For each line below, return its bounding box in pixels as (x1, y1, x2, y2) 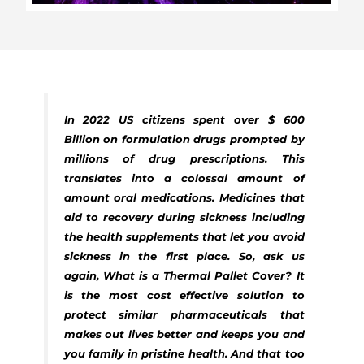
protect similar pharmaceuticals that (63, 307, 305, 321)
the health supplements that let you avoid (63, 229, 305, 243)
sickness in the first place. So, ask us (63, 249, 305, 262)
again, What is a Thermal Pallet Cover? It (63, 268, 305, 282)
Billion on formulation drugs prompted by (63, 132, 305, 145)
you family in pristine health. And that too (63, 346, 305, 360)
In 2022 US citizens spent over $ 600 (63, 112, 305, 126)
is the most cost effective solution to (63, 288, 305, 301)
